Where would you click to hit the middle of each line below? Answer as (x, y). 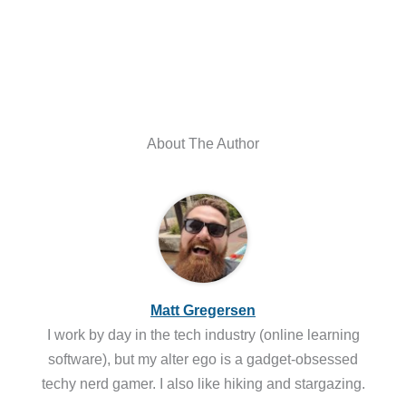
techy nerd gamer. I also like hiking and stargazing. (203, 384)
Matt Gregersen (203, 310)
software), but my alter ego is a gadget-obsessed (203, 359)
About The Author (203, 143)
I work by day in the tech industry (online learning (203, 335)
